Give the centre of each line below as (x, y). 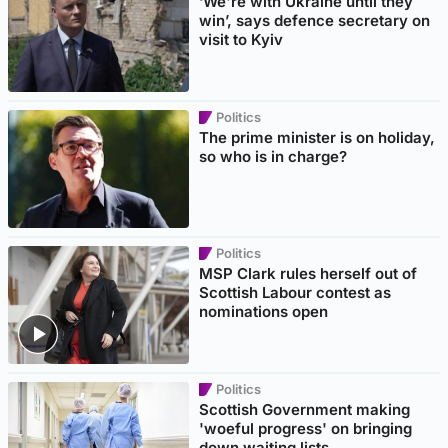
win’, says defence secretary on (315, 21)
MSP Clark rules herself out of (308, 274)
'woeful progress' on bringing (306, 429)
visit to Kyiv (241, 40)
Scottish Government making (305, 410)
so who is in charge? (273, 157)
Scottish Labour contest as (295, 293)
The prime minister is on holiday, (317, 138)
